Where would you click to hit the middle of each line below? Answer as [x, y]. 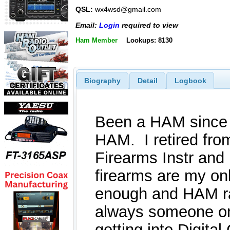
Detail [147, 80]
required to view [149, 25]
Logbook [190, 80]
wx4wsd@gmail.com [127, 9]
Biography [102, 80]
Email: [87, 25]
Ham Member [97, 40]
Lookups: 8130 [149, 40]
